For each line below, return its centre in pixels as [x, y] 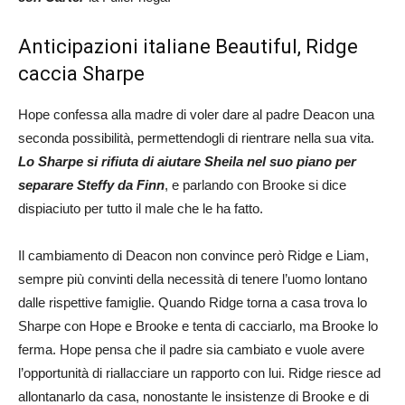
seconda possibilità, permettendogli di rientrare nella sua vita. [196, 137]
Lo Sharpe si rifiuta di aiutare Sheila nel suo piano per [187, 161]
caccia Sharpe [81, 73]
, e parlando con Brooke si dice [255, 184]
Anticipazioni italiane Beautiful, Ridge [188, 46]
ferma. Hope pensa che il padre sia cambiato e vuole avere [191, 349]
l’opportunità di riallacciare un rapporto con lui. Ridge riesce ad [199, 372]
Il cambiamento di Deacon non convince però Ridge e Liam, [193, 255]
